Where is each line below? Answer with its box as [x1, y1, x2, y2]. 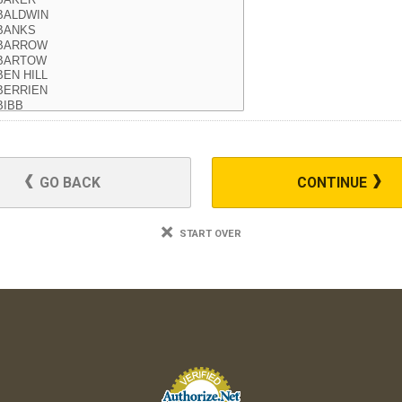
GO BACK [36, 174, 100, 191]
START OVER [176, 228, 241, 240]
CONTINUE [297, 174, 371, 191]
